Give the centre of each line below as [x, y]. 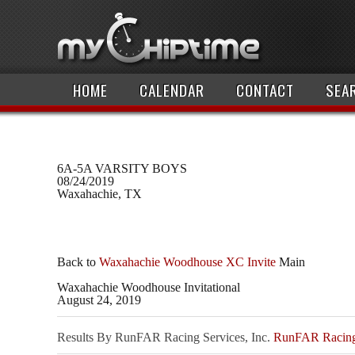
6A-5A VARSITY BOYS [122, 168]
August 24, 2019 [99, 300]
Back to [78, 262]
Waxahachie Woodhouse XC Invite [187, 262]
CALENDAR [172, 90]
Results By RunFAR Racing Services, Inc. [165, 338]
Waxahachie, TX [99, 194]
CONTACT [265, 90]
